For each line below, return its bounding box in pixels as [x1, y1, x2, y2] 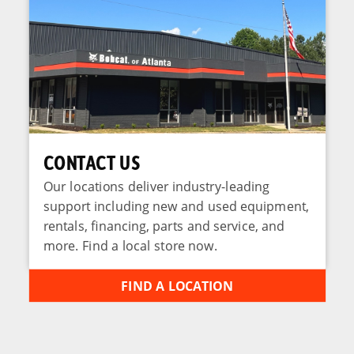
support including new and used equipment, [43, 197, 309, 215]
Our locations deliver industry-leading [43, 177, 269, 194]
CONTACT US [43, 149, 140, 175]
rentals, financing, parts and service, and [43, 217, 284, 235]
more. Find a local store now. [43, 236, 218, 254]
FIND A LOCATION [120, 277, 234, 294]
